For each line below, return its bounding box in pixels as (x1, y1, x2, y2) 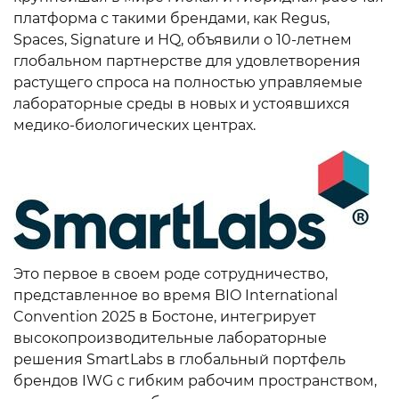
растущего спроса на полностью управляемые (13, 74, 362, 91)
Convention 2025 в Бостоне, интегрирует (13, 308, 316, 325)
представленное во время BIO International (13, 287, 338, 304)
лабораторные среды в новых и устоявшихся (13, 95, 350, 112)
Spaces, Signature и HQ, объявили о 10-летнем (13, 31, 352, 48)
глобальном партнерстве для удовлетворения (13, 53, 361, 69)
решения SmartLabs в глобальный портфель (13, 351, 346, 368)
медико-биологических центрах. (13, 117, 256, 134)
